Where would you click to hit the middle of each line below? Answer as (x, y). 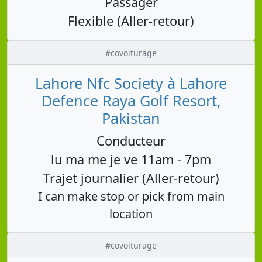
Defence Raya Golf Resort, (131, 100)
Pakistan (131, 118)
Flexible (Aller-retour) (131, 20)
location (131, 213)
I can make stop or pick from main (131, 196)
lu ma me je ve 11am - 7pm (131, 159)
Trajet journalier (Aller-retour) (131, 178)
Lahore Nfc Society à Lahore (131, 83)
